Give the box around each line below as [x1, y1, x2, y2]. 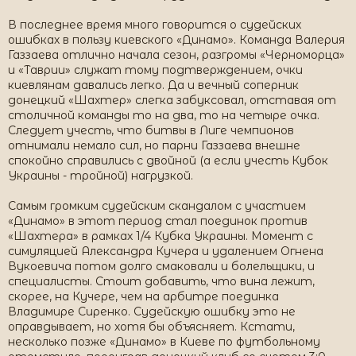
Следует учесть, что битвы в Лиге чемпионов [8, 123, 294, 137]
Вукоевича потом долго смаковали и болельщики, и [8, 259, 315, 273]
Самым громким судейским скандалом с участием [8, 199, 306, 213]
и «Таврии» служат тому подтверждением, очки [8, 63, 303, 77]
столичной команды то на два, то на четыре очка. [8, 108, 319, 122]
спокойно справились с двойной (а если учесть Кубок [8, 153, 328, 168]
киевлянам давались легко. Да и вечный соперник [8, 78, 299, 92]
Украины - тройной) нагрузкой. [8, 168, 193, 183]
